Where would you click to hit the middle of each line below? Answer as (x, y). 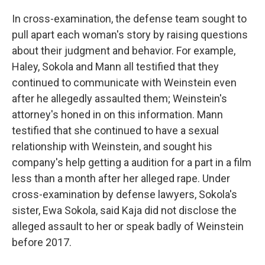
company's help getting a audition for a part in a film (132, 162)
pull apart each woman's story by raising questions (130, 35)
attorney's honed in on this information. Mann (117, 114)
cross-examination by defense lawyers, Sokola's (125, 194)
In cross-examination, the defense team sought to (129, 19)
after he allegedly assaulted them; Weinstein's (119, 98)
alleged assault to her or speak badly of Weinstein (128, 226)
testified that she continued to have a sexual (115, 130)
